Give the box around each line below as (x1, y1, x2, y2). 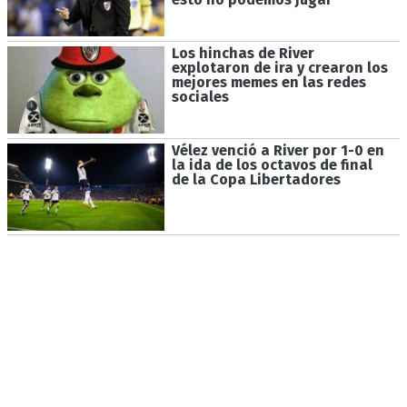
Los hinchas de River (171, 44, 314, 62)
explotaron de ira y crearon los (171, 58, 388, 76)
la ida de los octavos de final (171, 155, 372, 174)
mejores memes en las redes (171, 73, 366, 91)
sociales (171, 87, 229, 105)
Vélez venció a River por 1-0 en (171, 141, 384, 159)
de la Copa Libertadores (171, 170, 341, 188)
